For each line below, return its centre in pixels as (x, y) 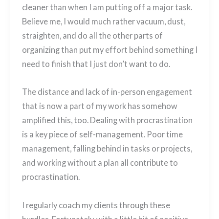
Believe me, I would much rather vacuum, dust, (103, 21)
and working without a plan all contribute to (100, 163)
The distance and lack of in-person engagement (107, 92)
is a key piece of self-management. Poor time (102, 134)
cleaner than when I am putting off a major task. (107, 7)
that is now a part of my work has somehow (99, 106)
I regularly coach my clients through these (96, 205)
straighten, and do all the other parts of (92, 35)
